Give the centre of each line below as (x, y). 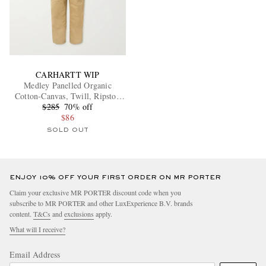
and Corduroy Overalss (68, 107)
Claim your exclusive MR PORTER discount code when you (95, 193)
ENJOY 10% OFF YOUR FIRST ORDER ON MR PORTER (115, 178)
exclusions (79, 214)
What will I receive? (37, 229)
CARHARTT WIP (68, 75)
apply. (103, 214)
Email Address (35, 255)
